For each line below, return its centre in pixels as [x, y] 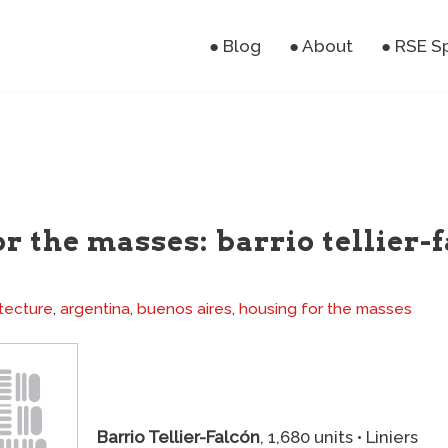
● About [321, 45]
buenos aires [184, 309]
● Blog [235, 45]
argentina [94, 309]
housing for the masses [325, 309]
